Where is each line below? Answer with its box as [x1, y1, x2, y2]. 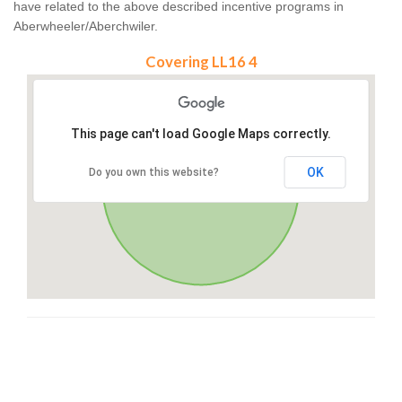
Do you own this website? [89, 166, 219, 179]
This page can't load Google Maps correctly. [71, 127, 331, 142]
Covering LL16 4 [144, 52, 258, 72]
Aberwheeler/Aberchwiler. [13, 19, 158, 34]
